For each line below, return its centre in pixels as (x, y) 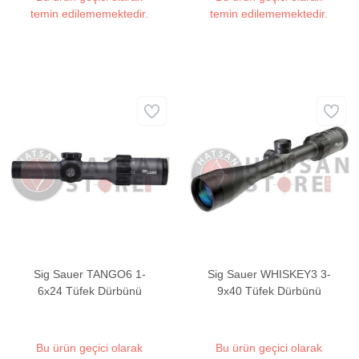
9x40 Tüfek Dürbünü (269, 291)
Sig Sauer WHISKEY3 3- (269, 274)
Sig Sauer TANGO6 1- (89, 274)
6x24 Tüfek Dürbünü (89, 291)
